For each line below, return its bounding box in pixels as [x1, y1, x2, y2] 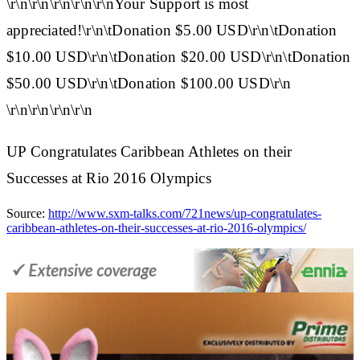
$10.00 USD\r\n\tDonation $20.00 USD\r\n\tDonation [6, 47, 351, 65]
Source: [6, 206, 48, 220]
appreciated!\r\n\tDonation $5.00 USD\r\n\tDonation [6, 21, 337, 39]
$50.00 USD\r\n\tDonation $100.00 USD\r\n [6, 74, 292, 92]
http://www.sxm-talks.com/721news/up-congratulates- [48, 206, 321, 220]
